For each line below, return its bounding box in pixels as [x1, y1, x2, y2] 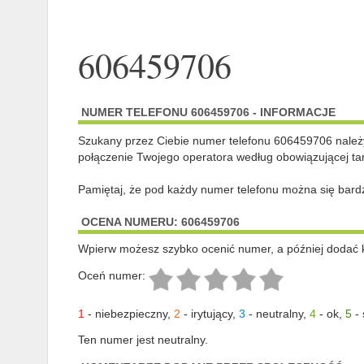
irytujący [190, 307, 232, 321]
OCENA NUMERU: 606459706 [80, 215, 240, 229]
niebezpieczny [94, 307, 167, 321]
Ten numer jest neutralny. [77, 333, 208, 347]
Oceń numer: [77, 269, 145, 283]
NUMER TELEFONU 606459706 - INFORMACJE [80, 106, 336, 119]
